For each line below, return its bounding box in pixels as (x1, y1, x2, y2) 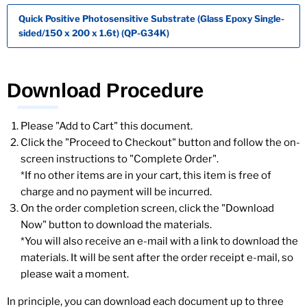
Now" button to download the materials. (21, 219, 212, 231)
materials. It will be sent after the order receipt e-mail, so (21, 251, 293, 264)
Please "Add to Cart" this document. (21, 120, 193, 132)
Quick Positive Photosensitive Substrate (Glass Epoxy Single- (19, 13, 284, 24)
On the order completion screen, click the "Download (21, 202, 274, 214)
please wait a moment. (21, 268, 129, 280)
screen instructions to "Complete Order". (21, 153, 219, 165)
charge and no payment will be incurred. (21, 186, 212, 198)
